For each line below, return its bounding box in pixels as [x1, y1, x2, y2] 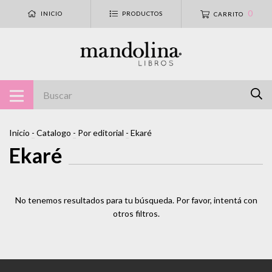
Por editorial [78, 127, 124, 138]
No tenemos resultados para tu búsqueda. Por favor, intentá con [15, 195, 257, 206]
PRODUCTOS [121, 10, 163, 18]
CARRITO [214, 10, 244, 18]
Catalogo [36, 127, 71, 138]
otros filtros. [112, 208, 160, 219]
